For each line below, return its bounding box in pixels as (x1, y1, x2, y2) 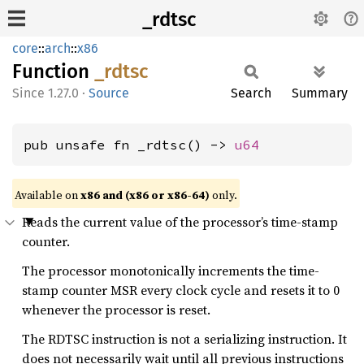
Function (12, 60, 94, 83)
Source (89, 85, 129, 101)
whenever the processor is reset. (22, 301, 210, 318)
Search (231, 85, 271, 101)
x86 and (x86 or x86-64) (80, 187, 210, 203)
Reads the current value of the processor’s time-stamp (22, 213, 338, 231)
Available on (15, 187, 80, 203)
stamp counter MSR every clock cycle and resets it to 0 (22, 281, 340, 299)
